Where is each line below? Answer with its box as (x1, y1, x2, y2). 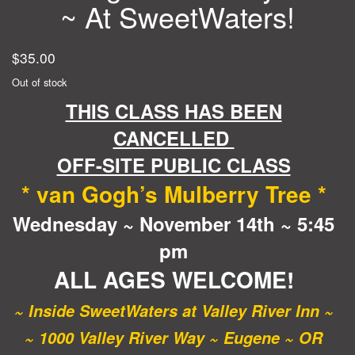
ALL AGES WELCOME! (53, 262, 294, 296)
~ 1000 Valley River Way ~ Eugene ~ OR (25, 326, 323, 349)
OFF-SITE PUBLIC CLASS (56, 151, 291, 178)
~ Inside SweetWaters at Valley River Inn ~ (13, 299, 334, 322)
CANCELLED (113, 124, 235, 151)
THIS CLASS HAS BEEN (65, 97, 282, 124)
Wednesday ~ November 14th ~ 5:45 (13, 209, 334, 237)
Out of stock (12, 74, 67, 90)
